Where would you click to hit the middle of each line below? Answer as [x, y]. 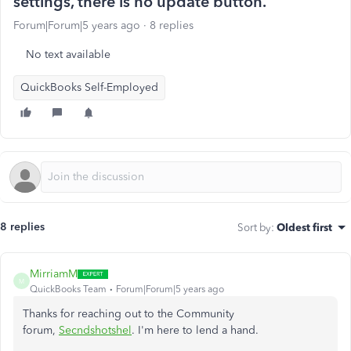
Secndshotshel [95, 330]
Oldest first [304, 227]
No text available [68, 54]
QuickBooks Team [68, 289]
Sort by [254, 227]
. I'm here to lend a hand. [195, 330]
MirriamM [54, 274]
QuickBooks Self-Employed [89, 87]
